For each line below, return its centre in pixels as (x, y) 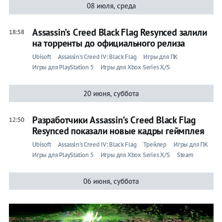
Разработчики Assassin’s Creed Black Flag (114, 120)
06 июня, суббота (111, 181)
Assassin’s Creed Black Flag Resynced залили (119, 32)
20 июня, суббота (111, 93)
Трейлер (155, 144)
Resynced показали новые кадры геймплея (118, 131)
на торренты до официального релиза (109, 43)
